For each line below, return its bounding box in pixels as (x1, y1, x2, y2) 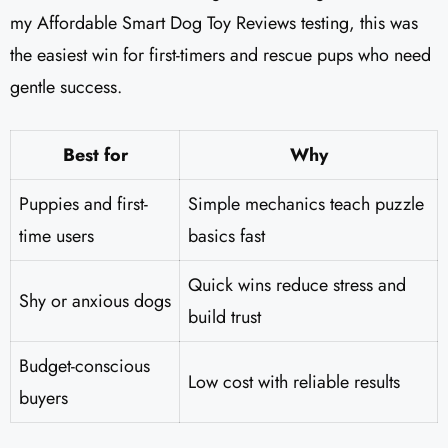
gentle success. (10, 74, 122, 101)
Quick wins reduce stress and (188, 272, 406, 299)
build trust (188, 304, 261, 331)
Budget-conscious (19, 353, 150, 380)
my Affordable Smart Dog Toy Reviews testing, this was (10, 10, 418, 37)
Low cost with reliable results (188, 369, 400, 396)
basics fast (188, 223, 265, 250)
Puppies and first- (19, 191, 148, 218)
